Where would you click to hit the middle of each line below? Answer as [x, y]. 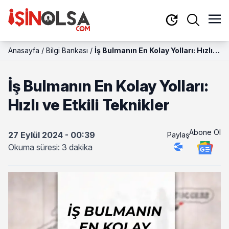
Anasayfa [24, 50]
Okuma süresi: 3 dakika [50, 147]
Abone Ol [205, 132]
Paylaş [178, 134]
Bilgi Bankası [67, 50]
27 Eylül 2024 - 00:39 [52, 135]
